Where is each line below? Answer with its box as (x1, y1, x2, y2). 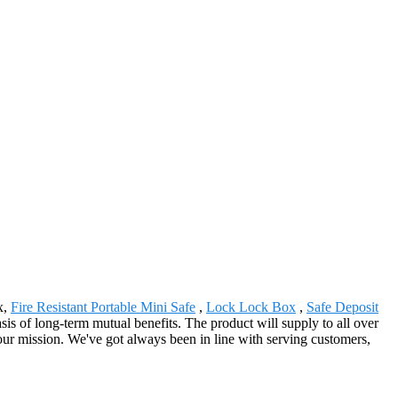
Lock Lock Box (206, 298, 296, 314)
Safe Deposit (306, 298, 378, 314)
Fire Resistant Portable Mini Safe (11, 298, 195, 314)
